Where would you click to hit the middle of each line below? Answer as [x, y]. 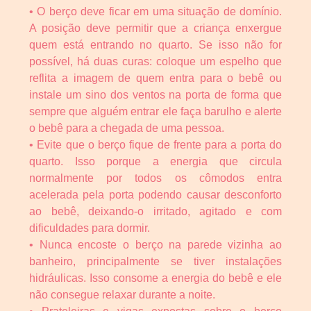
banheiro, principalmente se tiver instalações [155, 262]
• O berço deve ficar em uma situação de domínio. [155, 12]
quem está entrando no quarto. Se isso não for [155, 45]
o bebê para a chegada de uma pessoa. [127, 128]
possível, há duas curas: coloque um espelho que [155, 62]
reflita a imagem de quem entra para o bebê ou [155, 78]
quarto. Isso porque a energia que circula [155, 162]
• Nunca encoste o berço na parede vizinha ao [155, 245]
